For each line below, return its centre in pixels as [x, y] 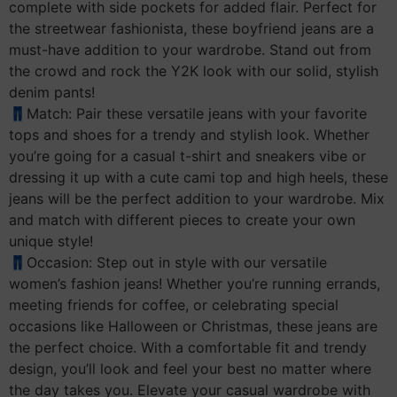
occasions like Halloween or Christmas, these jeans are [193, 327]
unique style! [51, 241]
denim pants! [52, 93]
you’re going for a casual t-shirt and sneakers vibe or [187, 156]
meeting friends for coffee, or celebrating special [174, 305]
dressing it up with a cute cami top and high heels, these [198, 178]
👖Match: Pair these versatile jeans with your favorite [188, 114]
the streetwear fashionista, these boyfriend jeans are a [191, 29]
